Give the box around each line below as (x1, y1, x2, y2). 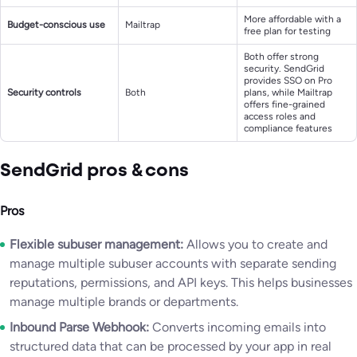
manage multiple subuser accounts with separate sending (10, 256, 336, 272)
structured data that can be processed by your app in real (10, 339, 331, 355)
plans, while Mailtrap (244, 87, 332, 99)
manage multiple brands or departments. (10, 294, 238, 310)
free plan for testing (244, 25, 331, 37)
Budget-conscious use (7, 19, 105, 31)
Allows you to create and (186, 237, 328, 253)
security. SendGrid (244, 63, 324, 75)
